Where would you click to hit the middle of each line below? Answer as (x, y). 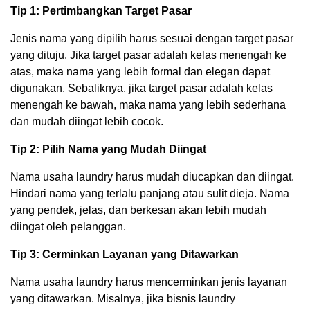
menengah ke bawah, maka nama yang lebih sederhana (148, 104)
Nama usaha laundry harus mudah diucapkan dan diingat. (152, 176)
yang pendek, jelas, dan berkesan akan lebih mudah (138, 210)
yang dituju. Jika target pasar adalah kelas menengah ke (148, 55)
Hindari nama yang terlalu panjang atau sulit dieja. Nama (150, 193)
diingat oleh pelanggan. (68, 226)
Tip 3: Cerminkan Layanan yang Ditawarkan (125, 254)
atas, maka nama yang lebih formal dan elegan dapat (140, 71)
